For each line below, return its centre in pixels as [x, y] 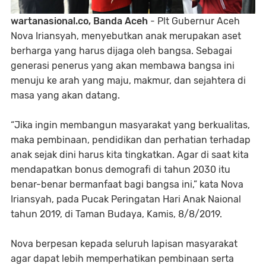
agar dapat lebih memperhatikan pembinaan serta [122, 259]
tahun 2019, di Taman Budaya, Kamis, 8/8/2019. [116, 214]
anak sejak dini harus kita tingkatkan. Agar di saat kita [130, 155]
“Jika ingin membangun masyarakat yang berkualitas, [130, 125]
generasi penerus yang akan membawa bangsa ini [123, 66]
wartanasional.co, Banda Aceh [79, 21]
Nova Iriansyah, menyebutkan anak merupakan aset [126, 36]
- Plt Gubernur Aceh [194, 21]
